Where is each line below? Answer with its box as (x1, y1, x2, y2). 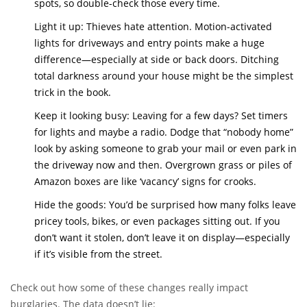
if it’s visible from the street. (34, 247, 162, 261)
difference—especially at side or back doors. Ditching (34, 53, 279, 66)
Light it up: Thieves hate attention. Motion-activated (34, 20, 272, 34)
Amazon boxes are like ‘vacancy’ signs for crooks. (34, 175, 256, 188)
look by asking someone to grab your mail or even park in (34, 142, 297, 156)
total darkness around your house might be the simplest (34, 69, 293, 83)
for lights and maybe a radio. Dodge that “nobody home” (34, 125, 293, 139)
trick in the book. (34, 86, 111, 99)
